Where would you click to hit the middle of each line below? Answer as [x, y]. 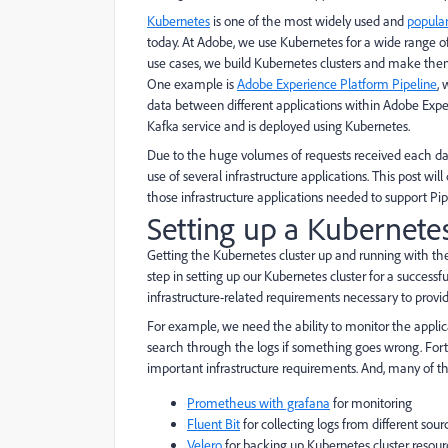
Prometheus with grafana [258, 403]
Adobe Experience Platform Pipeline [337, 84]
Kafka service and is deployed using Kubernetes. [278, 126]
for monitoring [371, 403]
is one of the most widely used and [308, 21]
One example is [192, 84]
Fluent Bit [213, 424]
